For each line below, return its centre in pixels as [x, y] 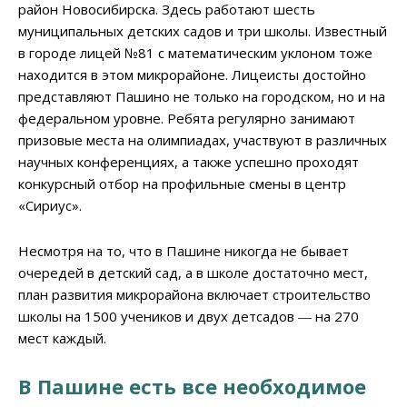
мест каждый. [62, 338]
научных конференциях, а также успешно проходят [189, 161]
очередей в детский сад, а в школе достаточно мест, [193, 272]
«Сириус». [50, 205]
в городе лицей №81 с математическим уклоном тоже [195, 52]
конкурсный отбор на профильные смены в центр [182, 183]
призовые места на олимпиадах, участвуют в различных [203, 139]
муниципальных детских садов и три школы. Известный [203, 30]
